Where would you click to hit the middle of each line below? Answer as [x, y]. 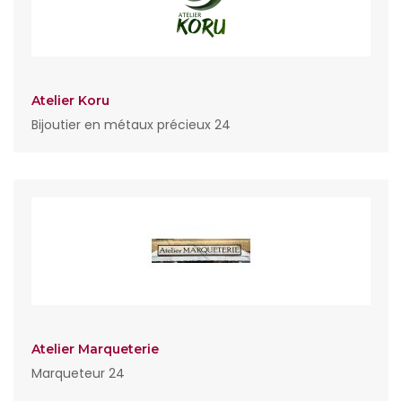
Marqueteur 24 [78, 373]
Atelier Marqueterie [95, 349]
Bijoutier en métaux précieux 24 [131, 125]
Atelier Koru [70, 100]
